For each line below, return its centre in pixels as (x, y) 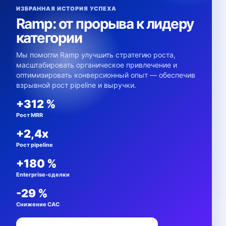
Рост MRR (30, 115)
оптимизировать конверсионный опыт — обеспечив (106, 75)
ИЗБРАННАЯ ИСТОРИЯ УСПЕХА (67, 9)
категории (49, 38)
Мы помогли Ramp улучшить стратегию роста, (96, 55)
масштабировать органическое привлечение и (97, 65)
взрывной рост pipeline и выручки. (76, 85)
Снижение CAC (38, 204)
